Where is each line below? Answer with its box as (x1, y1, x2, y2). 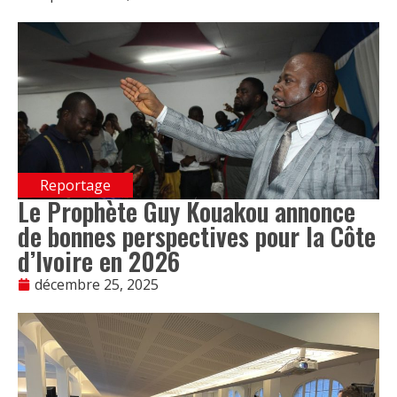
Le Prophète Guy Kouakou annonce (18, 192, 355, 230)
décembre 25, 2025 (35, 274, 159, 294)
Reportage (40, 175, 111, 195)
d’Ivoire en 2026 (18, 242, 180, 279)
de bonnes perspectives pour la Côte (18, 217, 376, 254)
